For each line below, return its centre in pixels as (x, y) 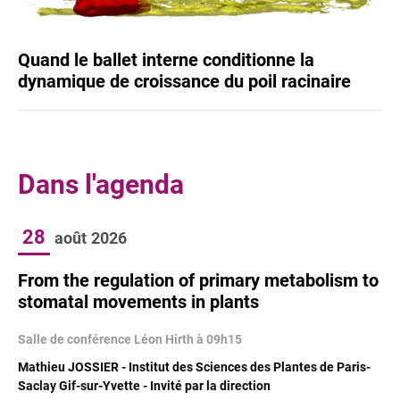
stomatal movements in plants (138, 301)
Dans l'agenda (101, 184)
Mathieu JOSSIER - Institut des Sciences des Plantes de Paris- (194, 367)
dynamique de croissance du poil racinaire (184, 81)
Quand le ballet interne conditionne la (166, 59)
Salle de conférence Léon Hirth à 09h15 (130, 339)
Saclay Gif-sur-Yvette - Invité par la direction (144, 385)
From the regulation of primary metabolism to (198, 280)
